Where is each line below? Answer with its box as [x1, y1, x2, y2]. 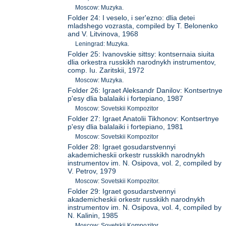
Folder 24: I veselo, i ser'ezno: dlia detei [68, 14, 195, 22]
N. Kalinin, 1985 [68, 211, 119, 220]
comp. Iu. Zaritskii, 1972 [68, 66, 145, 75]
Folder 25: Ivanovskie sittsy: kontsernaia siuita [68, 50, 215, 59]
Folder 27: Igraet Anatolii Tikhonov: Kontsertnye [68, 115, 219, 123]
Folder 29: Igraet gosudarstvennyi [68, 187, 176, 196]
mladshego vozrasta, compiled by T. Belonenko [68, 22, 218, 30]
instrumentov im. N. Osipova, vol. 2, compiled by [68, 159, 222, 167]
